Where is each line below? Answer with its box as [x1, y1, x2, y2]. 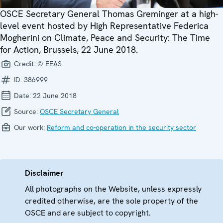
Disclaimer [25, 168, 64, 178]
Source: [12, 107, 40, 116]
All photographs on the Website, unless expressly [25, 184, 202, 194]
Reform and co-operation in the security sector [47, 123, 196, 132]
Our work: [12, 123, 47, 132]
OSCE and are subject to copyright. [25, 208, 151, 218]
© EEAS [37, 59, 62, 68]
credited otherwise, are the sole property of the [25, 196, 198, 206]
